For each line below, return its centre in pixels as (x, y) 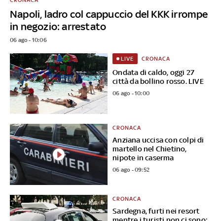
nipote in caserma (143, 158)
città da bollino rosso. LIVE (158, 81)
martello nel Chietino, (150, 149)
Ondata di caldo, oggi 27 (154, 72)
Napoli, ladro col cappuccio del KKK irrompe (109, 14)
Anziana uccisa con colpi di (158, 140)
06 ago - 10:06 (28, 40)
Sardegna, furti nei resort (156, 211)
